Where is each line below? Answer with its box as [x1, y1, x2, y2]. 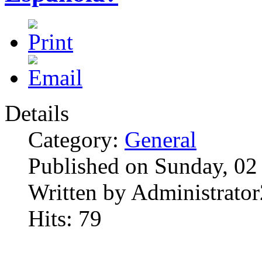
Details [5, 101, 69, 126]
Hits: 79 [28, 206, 102, 232]
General [125, 127, 196, 153]
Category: [28, 127, 125, 153]
